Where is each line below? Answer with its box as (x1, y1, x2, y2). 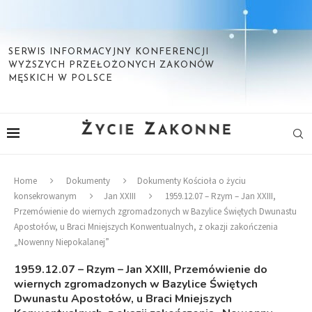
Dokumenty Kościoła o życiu (137, 175, 246, 187)
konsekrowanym (14, 190, 77, 202)
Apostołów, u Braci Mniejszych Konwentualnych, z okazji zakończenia (14, 221, 278, 233)
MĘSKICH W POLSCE (8, 74, 113, 83)
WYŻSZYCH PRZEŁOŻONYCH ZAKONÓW (8, 61, 214, 70)
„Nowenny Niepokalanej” (14, 236, 109, 248)
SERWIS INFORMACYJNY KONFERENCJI (8, 47, 209, 56)
